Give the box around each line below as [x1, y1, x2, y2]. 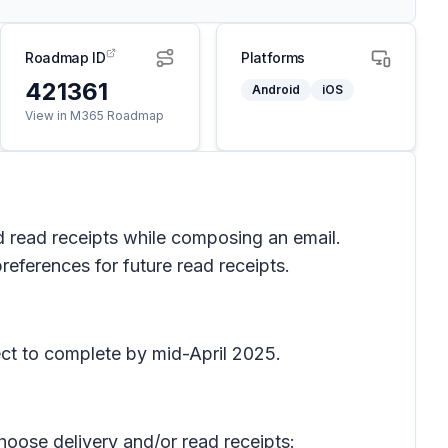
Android [252, 82, 300, 97]
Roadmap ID [25, 49, 106, 66]
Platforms [241, 49, 305, 66]
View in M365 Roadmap [25, 108, 164, 123]
